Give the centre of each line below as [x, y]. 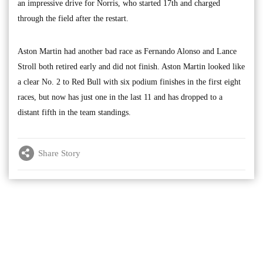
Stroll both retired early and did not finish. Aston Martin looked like [131, 67]
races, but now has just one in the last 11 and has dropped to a [120, 97]
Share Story [59, 153]
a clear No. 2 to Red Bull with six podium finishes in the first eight [129, 82]
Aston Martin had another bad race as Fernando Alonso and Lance [127, 52]
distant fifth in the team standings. [74, 113]
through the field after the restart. [73, 19]
